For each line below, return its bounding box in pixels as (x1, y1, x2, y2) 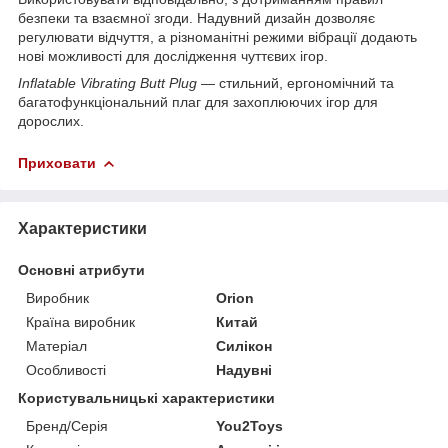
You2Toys (216, 417, 284, 434)
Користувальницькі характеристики (18, 389, 275, 406)
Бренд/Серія (26, 417, 108, 434)
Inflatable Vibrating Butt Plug (18, 74, 197, 91)
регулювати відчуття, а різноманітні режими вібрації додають (18, 28, 417, 45)
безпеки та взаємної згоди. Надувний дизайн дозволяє (18, 9, 375, 26)
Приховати (18, 154, 96, 171)
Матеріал (26, 337, 87, 354)
